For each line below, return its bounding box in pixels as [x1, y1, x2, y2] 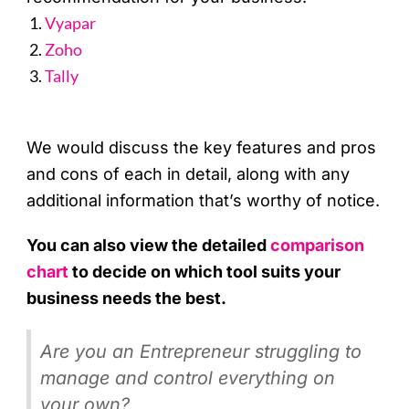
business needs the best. [26, 288, 227, 309]
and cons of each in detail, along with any [26, 164, 351, 184]
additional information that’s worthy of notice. [26, 191, 381, 211]
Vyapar [45, 13, 97, 34]
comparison [270, 236, 365, 256]
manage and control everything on [40, 367, 336, 390]
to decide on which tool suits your [68, 262, 341, 282]
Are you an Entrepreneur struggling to [40, 341, 362, 363]
